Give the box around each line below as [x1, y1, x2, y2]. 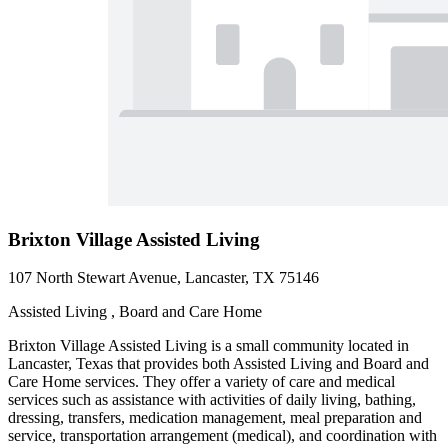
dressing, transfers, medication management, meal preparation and [8, 409, 422, 427]
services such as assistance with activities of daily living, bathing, [8, 391, 416, 409]
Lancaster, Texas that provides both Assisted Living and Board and [8, 355, 429, 373]
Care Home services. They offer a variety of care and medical [8, 373, 395, 391]
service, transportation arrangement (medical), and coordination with [8, 427, 437, 445]
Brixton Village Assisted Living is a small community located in [8, 337, 409, 355]
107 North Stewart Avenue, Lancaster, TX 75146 [8, 269, 319, 287]
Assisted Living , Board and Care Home [8, 303, 262, 321]
